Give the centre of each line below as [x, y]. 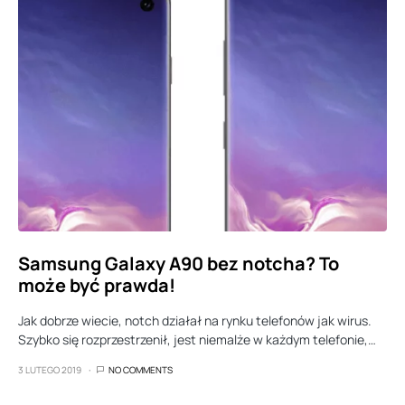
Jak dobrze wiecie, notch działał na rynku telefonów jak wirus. [195, 320]
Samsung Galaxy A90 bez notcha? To [179, 264]
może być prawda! [97, 285]
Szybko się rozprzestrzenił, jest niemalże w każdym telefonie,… [197, 339]
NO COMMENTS [141, 370]
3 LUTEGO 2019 [50, 370]
